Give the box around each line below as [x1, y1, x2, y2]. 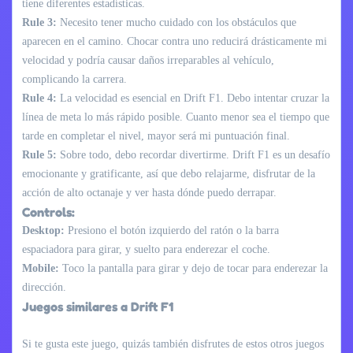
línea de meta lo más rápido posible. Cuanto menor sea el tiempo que [22, 110, 329, 123]
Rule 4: [22, 91, 57, 104]
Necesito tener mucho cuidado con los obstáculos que [57, 16, 296, 28]
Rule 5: [22, 148, 57, 161]
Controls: [22, 203, 75, 220]
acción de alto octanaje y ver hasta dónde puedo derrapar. [22, 186, 277, 199]
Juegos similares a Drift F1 [22, 298, 173, 314]
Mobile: [22, 262, 59, 274]
